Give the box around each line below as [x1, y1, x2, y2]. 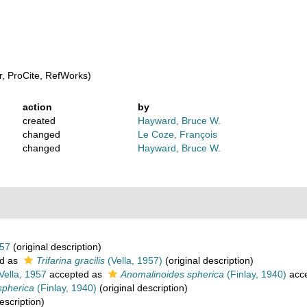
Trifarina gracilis [36, 255, 105, 266]
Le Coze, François [137, 129, 217, 140]
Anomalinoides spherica [121, 269, 224, 280]
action [23, 101, 53, 112]
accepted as [47, 269, 105, 280]
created [23, 115, 56, 126]
